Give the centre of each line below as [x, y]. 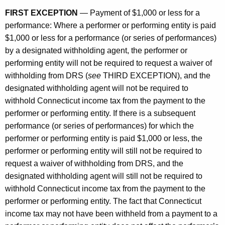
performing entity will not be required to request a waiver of [108, 63]
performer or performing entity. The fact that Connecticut [103, 201]
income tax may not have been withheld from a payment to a [111, 213]
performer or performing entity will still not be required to [103, 151]
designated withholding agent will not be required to [97, 88]
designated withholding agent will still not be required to [104, 176]
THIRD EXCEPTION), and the [156, 75]
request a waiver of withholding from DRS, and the [94, 163]
